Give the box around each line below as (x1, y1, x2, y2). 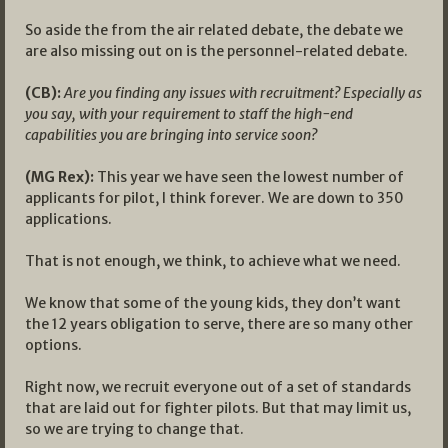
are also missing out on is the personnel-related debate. (25, 41, 408, 60)
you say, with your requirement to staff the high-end (25, 104, 353, 123)
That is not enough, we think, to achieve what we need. (25, 251, 401, 270)
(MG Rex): (25, 167, 94, 186)
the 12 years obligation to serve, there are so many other (25, 314, 413, 333)
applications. (25, 209, 112, 228)
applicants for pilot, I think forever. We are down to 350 (25, 188, 404, 207)
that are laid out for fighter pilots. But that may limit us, (25, 398, 411, 417)
